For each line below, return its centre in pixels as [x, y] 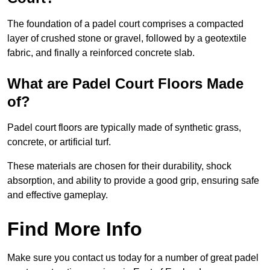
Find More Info [75, 229]
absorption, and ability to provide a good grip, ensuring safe [133, 181]
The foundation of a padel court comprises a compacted [125, 24]
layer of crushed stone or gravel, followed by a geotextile [127, 39]
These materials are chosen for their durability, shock [119, 166]
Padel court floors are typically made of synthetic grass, [124, 128]
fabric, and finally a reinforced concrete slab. [101, 53]
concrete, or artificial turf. [59, 142]
